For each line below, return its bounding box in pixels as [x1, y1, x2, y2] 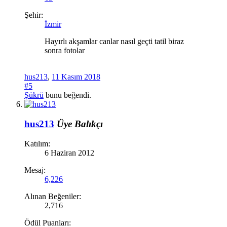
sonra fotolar [45, 46, 85, 55]
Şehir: [24, 11, 43, 20]
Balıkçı [74, 118, 103, 129]
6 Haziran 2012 [45, 148, 94, 157]
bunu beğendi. [44, 91, 91, 100]
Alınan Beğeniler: [24, 192, 81, 201]
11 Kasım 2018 [52, 72, 100, 82]
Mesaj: [24, 165, 46, 174]
